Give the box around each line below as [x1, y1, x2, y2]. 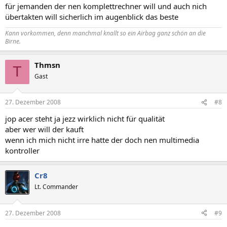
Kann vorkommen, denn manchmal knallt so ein [5, 28, 137, 37]
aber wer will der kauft [5, 124, 84, 134]
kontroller [5, 145, 40, 156]
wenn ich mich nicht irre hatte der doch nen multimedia [5, 135, 199, 145]
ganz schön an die [157, 28, 206, 37]
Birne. [5, 36, 21, 46]
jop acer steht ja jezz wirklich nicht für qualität [5, 113, 165, 124]
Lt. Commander [34, 182, 78, 191]
